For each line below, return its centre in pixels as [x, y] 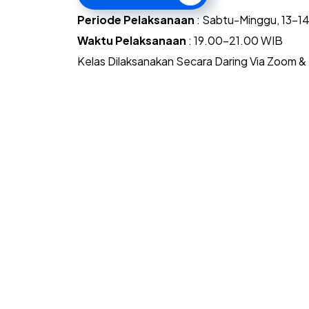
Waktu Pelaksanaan [132, 40]
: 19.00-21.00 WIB [236, 40]
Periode [99, 20]
